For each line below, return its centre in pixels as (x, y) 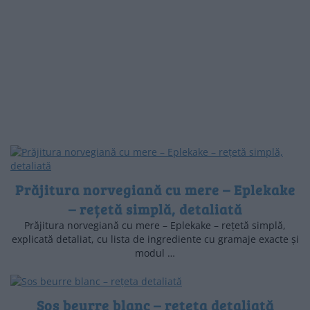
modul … (155, 253)
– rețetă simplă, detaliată (155, 209)
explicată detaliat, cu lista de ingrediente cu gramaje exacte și (155, 239)
